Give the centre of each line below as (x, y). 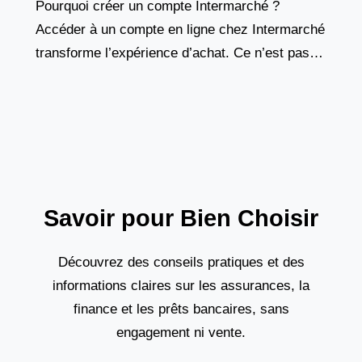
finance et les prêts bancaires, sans (181, 309)
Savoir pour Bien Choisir (181, 219)
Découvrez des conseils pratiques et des (181, 263)
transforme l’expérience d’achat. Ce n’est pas (173, 53)
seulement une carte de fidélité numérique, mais (180, 77)
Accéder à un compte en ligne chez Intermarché (180, 30)
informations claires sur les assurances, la (181, 286)
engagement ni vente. (181, 333)
